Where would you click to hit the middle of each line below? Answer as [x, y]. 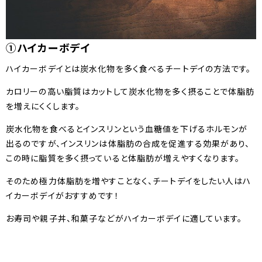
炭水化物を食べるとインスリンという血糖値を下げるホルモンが [127, 128]
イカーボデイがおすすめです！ [63, 195]
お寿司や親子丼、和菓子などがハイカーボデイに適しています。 [124, 218]
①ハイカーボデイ [48, 47]
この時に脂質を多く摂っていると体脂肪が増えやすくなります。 [123, 158]
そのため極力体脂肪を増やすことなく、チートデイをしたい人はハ [129, 180]
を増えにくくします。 [43, 106]
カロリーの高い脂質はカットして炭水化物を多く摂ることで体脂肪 [130, 91]
